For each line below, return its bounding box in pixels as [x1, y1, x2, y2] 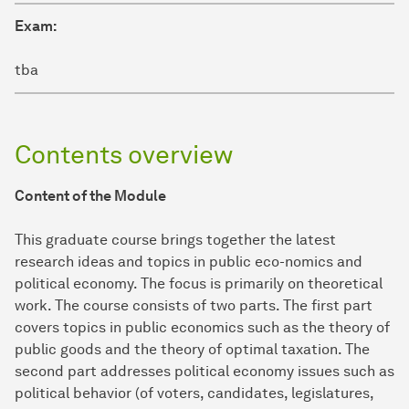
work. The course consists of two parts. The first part [15, 297, 372, 315]
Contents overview [15, 139, 233, 171]
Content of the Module [15, 187, 166, 205]
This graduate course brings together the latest [15, 231, 336, 249]
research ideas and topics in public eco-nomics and [15, 253, 362, 271]
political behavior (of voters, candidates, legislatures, [15, 384, 373, 403]
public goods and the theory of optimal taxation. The [15, 341, 370, 359]
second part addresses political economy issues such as [15, 362, 394, 381]
